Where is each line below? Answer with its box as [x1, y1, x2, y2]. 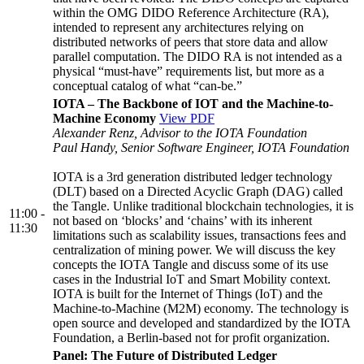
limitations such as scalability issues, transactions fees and [53, 227, 346, 242]
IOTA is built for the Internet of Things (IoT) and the [53, 286, 323, 301]
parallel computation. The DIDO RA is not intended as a [53, 49, 342, 63]
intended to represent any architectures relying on [53, 19, 304, 34]
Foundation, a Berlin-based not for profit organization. [53, 330, 330, 344]
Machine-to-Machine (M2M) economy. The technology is [53, 301, 349, 315]
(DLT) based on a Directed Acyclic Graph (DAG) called [53, 184, 343, 198]
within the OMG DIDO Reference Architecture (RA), [53, 5, 329, 19]
